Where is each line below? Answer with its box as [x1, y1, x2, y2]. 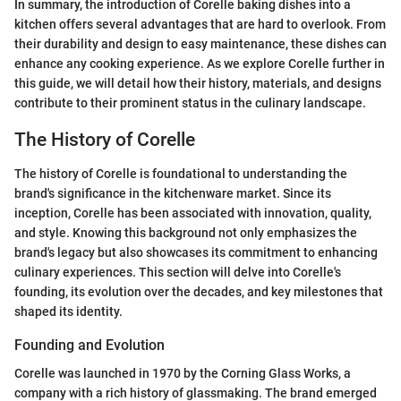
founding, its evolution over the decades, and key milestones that [14, 285, 383, 299]
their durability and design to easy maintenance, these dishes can [14, 36, 387, 51]
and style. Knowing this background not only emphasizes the [14, 226, 357, 240]
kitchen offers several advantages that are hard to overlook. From [14, 16, 386, 31]
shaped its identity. [14, 304, 123, 319]
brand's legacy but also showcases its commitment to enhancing [14, 245, 378, 260]
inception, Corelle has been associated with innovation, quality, [14, 206, 371, 220]
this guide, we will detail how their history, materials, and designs [14, 75, 381, 90]
